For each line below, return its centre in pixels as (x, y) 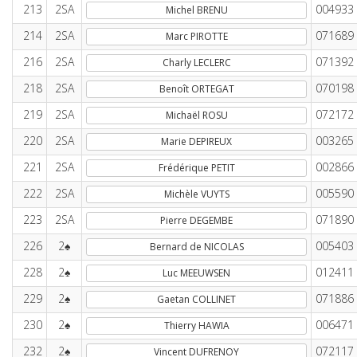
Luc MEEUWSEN (196, 273)
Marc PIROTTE (196, 36)
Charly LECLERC (196, 63)
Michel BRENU (196, 10)
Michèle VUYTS (196, 194)
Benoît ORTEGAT (196, 89)
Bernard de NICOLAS (196, 247)
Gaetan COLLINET (196, 299)
